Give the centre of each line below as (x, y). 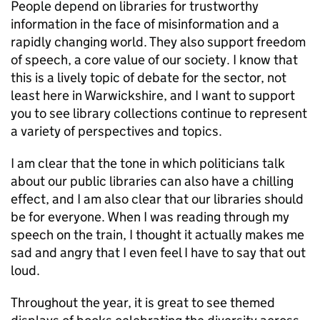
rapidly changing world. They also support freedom (158, 42)
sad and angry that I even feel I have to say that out (158, 252)
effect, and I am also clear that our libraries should (157, 199)
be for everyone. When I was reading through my (150, 217)
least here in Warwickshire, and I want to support (153, 95)
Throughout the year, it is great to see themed (143, 302)
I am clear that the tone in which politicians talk (148, 163)
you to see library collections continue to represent (159, 113)
